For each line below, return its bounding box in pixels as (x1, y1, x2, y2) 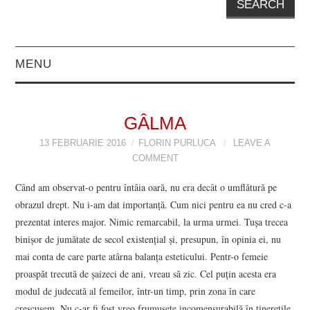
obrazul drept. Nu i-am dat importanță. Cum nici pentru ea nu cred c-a (15, 197, 292, 211)
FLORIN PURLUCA (138, 138, 215, 149)
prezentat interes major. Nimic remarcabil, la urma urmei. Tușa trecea (15, 215, 289, 228)
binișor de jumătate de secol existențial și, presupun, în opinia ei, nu (15, 232, 282, 246)
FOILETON (29, 232, 93, 246)
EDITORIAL (29, 92, 97, 106)
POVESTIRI (29, 162, 98, 176)
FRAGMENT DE (29, 268, 121, 282)
